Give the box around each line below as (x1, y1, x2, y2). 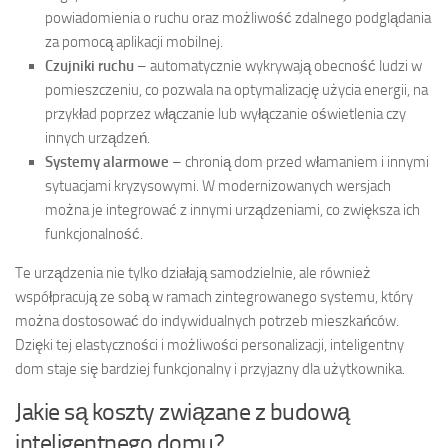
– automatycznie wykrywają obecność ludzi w (134, 56, 422, 75)
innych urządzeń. (45, 128, 150, 147)
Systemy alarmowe (45, 152, 169, 171)
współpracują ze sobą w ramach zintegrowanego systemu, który (15, 287, 413, 306)
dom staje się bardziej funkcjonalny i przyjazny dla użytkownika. (15, 359, 405, 378)
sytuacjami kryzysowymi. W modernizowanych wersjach (45, 176, 391, 195)
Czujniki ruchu (45, 56, 134, 75)
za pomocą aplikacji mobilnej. (45, 32, 223, 51)
